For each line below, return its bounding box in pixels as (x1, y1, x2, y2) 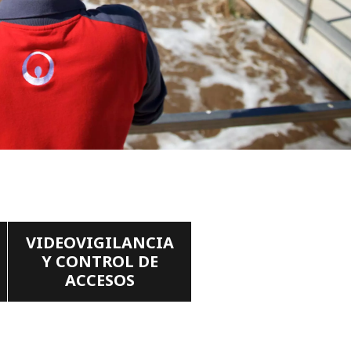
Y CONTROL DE (41, 251, 158, 273)
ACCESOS (64, 270, 135, 291)
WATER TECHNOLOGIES (88, 2, 204, 16)
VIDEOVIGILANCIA (25, 232, 174, 254)
